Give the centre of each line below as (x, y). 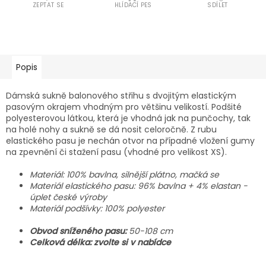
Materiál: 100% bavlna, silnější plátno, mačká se (124, 175)
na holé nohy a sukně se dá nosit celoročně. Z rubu (111, 129)
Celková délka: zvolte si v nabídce (100, 242)
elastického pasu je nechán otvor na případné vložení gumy (130, 141)
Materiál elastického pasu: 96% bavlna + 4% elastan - (139, 186)
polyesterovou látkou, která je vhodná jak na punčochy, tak (128, 118)
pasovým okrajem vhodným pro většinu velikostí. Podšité (124, 107)
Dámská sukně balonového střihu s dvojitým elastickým (121, 96)
